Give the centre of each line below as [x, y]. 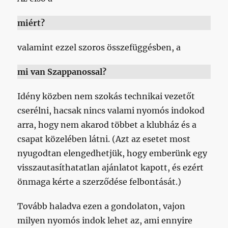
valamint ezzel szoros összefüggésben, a [99, 47]
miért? [31, 23]
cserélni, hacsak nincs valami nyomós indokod [111, 110]
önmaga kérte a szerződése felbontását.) [99, 181]
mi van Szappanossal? [62, 72]
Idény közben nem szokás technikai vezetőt [106, 96]
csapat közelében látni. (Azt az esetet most [104, 139]
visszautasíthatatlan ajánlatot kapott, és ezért [111, 167]
